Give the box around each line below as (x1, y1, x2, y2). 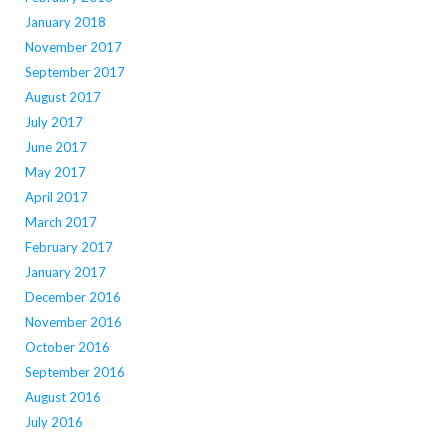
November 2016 (24, 314, 122, 331)
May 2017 (24, 164, 86, 181)
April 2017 (24, 189, 88, 206)
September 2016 (24, 364, 125, 381)
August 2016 (24, 389, 101, 406)
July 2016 (24, 414, 83, 431)
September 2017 (24, 64, 125, 81)
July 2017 (24, 114, 83, 131)
